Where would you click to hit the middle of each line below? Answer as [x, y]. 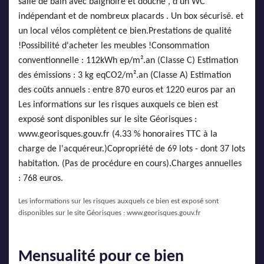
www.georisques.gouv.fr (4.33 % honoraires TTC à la [118, 134]
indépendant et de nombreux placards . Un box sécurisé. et [131, 16]
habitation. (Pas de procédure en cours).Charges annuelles [130, 164]
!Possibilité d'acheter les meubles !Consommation [114, 46]
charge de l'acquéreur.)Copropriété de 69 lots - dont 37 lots [132, 149]
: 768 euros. [41, 179]
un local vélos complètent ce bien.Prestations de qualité [125, 31]
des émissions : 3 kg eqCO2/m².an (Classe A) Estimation [125, 75]
